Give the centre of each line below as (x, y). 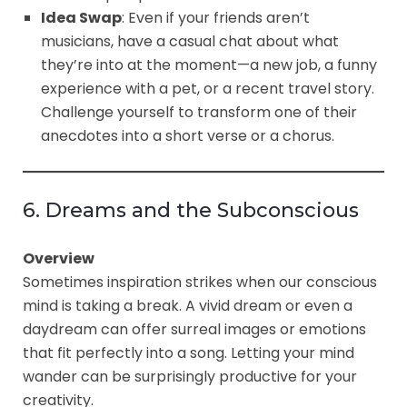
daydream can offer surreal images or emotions (194, 329)
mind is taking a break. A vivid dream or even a (188, 305)
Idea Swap (81, 17)
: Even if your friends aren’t (216, 17)
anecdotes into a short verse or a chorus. (188, 135)
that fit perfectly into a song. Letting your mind (189, 352)
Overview (59, 258)
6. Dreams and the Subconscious (191, 210)
